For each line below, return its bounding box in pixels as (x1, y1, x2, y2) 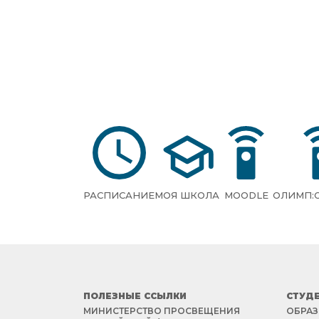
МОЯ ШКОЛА (155, 189, 219, 201)
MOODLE (224, 189, 268, 201)
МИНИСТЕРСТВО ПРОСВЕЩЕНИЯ (83, 305, 240, 316)
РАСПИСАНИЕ (83, 189, 155, 201)
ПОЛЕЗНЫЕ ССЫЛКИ (83, 291, 187, 301)
